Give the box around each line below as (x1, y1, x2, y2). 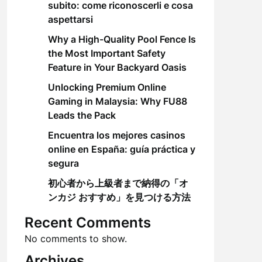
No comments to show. (24, 233, 127, 244)
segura (47, 157, 79, 169)
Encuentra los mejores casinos (47, 129, 185, 141)
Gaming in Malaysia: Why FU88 (47, 95, 187, 107)
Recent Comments (24, 214, 151, 231)
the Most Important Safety (47, 47, 166, 59)
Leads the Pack (47, 109, 116, 121)
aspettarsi (47, 13, 93, 25)
